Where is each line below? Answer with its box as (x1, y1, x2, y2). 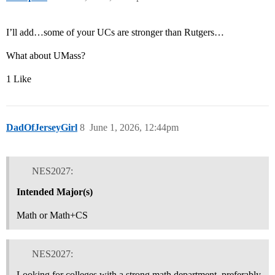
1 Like (6, 74, 31, 85)
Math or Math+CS (17, 209, 88, 220)
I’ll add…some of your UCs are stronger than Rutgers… (6, 27, 224, 38)
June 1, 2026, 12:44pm (90, 122, 179, 133)
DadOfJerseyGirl (6, 122, 77, 133)
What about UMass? (6, 50, 85, 61)
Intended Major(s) (17, 186, 93, 197)
